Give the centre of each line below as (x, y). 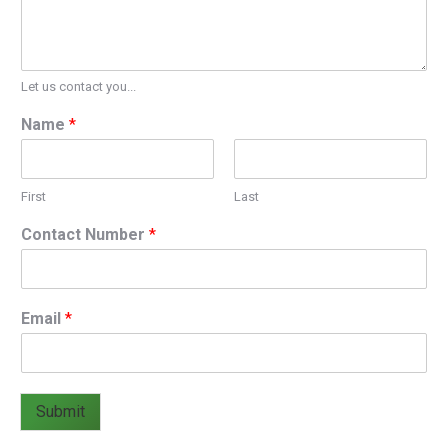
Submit (60, 411)
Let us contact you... (78, 86)
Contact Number (85, 234)
